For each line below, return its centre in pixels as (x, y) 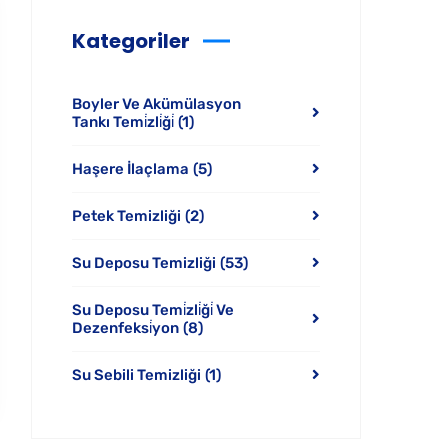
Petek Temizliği (126, 216)
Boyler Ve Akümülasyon (156, 104)
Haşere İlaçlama (130, 169)
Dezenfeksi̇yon (125, 328)
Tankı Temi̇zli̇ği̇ (123, 122)
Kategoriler (131, 41)
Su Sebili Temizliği (136, 375)
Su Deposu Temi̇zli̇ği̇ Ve (153, 310)
